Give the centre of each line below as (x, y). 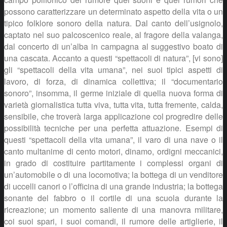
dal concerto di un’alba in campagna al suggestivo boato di (113, 46)
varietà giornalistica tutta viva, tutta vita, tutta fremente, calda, (113, 104)
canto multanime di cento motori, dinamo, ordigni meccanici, (113, 151)
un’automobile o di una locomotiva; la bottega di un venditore (113, 174)
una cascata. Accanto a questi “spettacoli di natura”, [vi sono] (113, 58)
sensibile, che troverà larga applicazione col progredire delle (113, 116)
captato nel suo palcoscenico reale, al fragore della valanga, (113, 34)
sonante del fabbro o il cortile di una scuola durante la (113, 198)
